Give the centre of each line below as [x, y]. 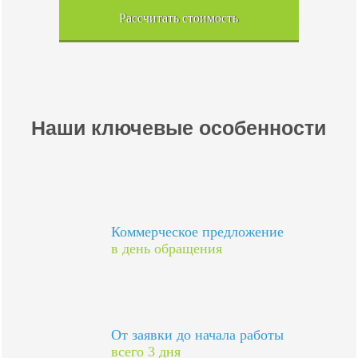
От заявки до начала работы [198, 335]
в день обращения [167, 249]
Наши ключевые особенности [179, 128]
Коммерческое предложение [198, 232]
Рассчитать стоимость [179, 18]
